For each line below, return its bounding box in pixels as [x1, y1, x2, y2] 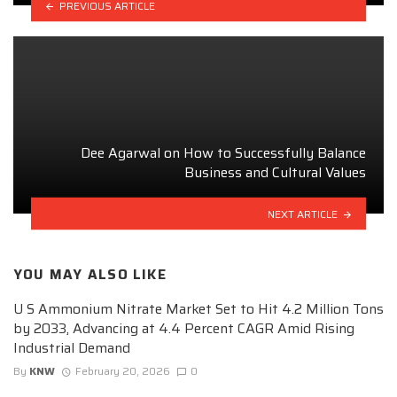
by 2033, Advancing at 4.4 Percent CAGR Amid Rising [13, 317, 354, 340]
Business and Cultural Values [184, 160, 366, 183]
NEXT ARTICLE [268, 205, 339, 222]
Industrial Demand [13, 337, 130, 360]
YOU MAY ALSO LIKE [13, 263, 167, 285]
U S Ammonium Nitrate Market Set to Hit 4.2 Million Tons [13, 298, 384, 321]
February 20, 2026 [74, 362, 170, 380]
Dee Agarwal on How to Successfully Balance [81, 141, 366, 164]
